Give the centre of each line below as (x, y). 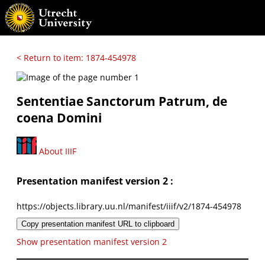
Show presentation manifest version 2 (92, 241)
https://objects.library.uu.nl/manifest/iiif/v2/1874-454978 (129, 206)
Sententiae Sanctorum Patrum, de (122, 101)
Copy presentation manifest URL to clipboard (98, 224)
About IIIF (56, 151)
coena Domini (59, 118)
